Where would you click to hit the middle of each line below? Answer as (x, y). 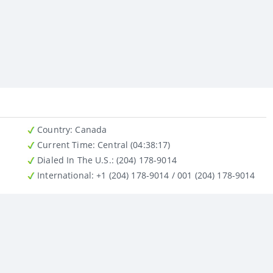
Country (53, 129)
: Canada (91, 129)
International (63, 175)
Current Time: (65, 144)
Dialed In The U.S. (73, 160)
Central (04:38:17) (151, 144)
